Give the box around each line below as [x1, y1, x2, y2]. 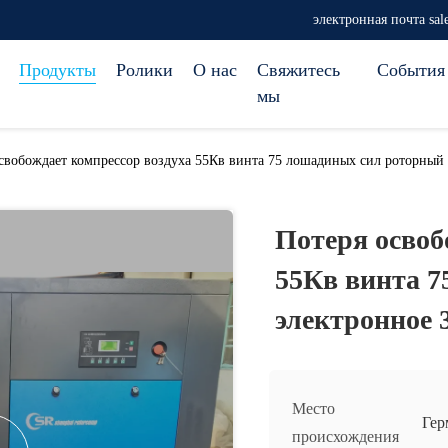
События [377, 60, 445, 80]
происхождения [292, 428, 399, 445]
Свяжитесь [257, 60, 340, 80]
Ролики [116, 60, 173, 80]
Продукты [19, 60, 96, 80]
